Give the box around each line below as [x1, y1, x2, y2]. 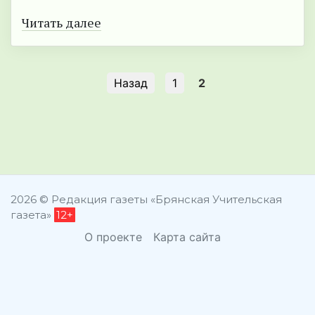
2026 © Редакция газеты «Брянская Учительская [11, 193, 282, 207]
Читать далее [22, 14, 101, 32]
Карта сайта [153, 230, 221, 245]
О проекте [84, 230, 142, 245]
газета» [11, 208, 54, 222]
